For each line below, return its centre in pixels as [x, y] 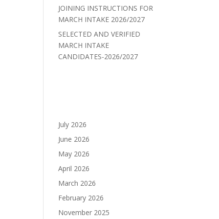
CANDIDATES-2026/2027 [98, 56]
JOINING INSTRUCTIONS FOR [106, 8]
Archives [76, 109]
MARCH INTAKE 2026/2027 [102, 19]
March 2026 [77, 183]
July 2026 [73, 124]
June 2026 [74, 139]
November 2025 [84, 212]
